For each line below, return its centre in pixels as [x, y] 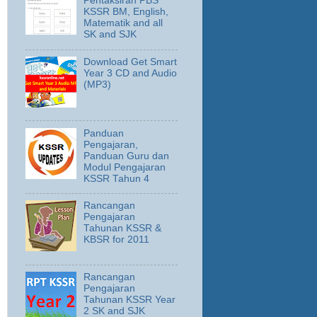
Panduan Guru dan [127, 156]
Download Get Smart [131, 62]
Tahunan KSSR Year [130, 300]
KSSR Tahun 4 [117, 178]
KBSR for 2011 [117, 240]
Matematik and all [123, 23]
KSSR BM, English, [126, 12]
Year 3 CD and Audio [131, 73]
